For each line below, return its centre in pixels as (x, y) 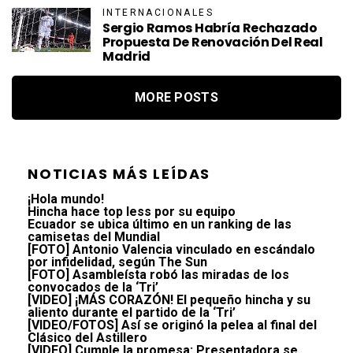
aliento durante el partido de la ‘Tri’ (132, 313)
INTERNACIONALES (158, 13)
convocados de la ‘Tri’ (93, 288)
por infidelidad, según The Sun (117, 262)
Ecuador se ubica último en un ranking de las (160, 225)
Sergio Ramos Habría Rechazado (210, 28)
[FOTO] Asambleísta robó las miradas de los (158, 275)
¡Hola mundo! (66, 199)
